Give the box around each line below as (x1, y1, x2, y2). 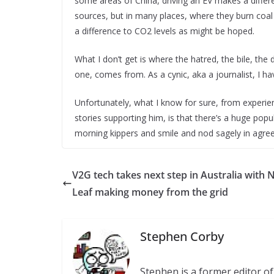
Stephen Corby (140, 228, 224, 245)
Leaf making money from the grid (72, 185, 228, 199)
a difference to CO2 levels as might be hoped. (75, 25, 254, 37)
